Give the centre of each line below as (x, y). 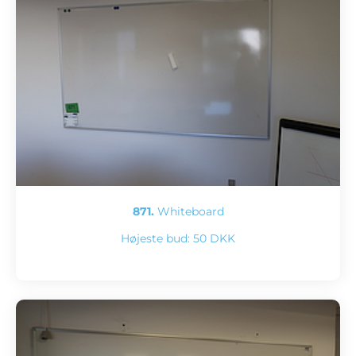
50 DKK (214, 238)
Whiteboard (189, 211)
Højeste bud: (157, 238)
